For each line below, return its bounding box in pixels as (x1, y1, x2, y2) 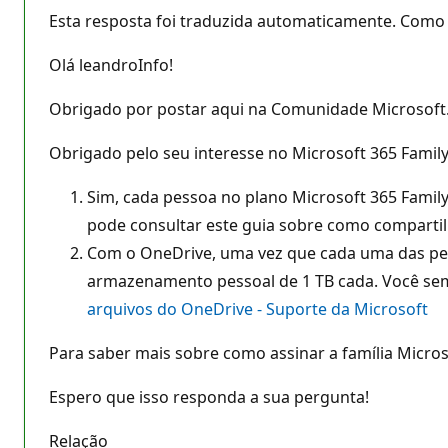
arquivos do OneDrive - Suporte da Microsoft (87, 297, 428, 320)
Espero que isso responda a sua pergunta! (49, 385, 369, 408)
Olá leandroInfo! (49, 53, 173, 76)
